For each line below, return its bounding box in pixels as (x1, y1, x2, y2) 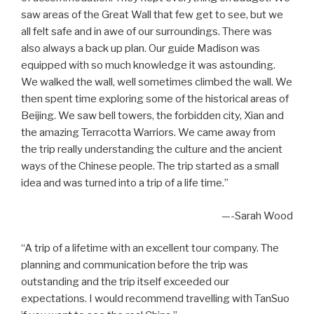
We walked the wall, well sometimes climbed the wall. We (21, 76, 292, 89)
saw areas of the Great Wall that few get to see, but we (21, 8, 283, 22)
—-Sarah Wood (221, 209, 293, 222)
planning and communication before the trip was (21, 259, 248, 272)
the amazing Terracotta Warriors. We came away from (21, 126, 275, 139)
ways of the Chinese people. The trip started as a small (21, 160, 279, 173)
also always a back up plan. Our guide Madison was (21, 42, 260, 55)
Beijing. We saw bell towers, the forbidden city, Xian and (21, 109, 284, 123)
